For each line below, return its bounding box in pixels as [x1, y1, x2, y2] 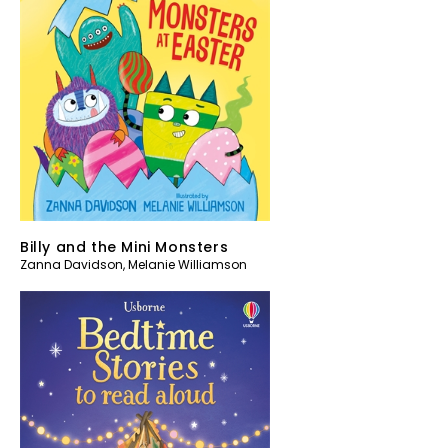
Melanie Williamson [128, 256, 247, 274]
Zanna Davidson [20, 256, 123, 274]
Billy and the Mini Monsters [20, 237, 229, 258]
